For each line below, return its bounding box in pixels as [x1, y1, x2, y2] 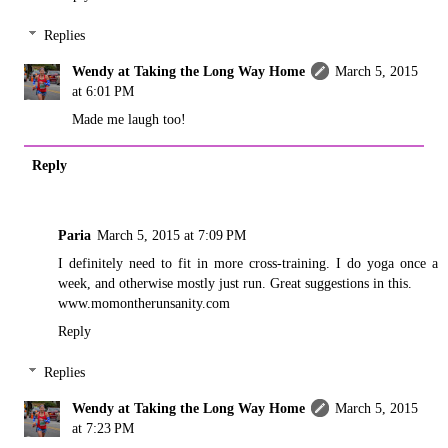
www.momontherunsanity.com [58, 294, 230, 311]
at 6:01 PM [72, 83, 135, 100]
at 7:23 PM [72, 420, 135, 437]
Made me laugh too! [72, 111, 187, 128]
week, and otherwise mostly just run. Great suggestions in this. [58, 274, 412, 291]
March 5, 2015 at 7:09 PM [97, 226, 246, 243]
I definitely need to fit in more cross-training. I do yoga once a [58, 254, 438, 271]
